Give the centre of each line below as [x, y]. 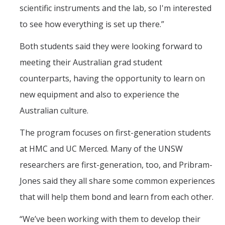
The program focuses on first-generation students [115, 133]
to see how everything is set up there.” [92, 24]
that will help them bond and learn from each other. [117, 197]
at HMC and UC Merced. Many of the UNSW [101, 149]
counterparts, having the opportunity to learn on [112, 79]
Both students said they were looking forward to [111, 46]
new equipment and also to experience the [99, 95]
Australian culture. [54, 111]
